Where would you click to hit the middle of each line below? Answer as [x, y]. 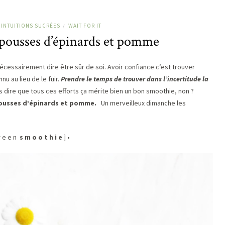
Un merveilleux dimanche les [141, 103]
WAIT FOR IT [85, 25]
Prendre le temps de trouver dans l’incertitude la [135, 79]
